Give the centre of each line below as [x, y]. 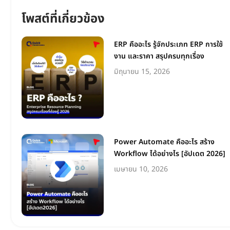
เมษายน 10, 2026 [141, 169]
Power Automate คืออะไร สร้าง [164, 142]
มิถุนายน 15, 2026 [142, 71]
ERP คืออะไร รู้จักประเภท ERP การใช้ [168, 44]
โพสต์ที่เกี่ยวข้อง [63, 19]
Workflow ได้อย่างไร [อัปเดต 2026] [170, 154]
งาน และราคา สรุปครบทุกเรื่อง [159, 56]
